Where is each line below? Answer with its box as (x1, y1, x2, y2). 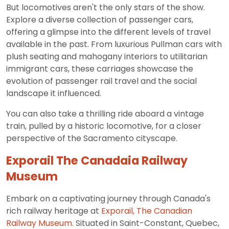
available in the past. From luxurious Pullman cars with (6, 38, 222, 51)
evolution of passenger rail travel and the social (6, 75, 197, 87)
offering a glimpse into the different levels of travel (6, 26, 211, 38)
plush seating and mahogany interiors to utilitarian (6, 51, 208, 63)
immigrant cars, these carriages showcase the (6, 63, 193, 75)
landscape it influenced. (6, 87, 101, 100)
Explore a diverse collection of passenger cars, (6, 14, 193, 26)
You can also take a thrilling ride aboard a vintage (6, 108, 204, 120)
